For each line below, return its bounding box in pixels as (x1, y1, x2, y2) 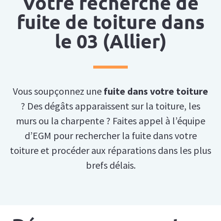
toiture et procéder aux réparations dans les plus (10, 144, 211, 157)
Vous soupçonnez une (13, 85, 104, 98)
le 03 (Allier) (54, 28, 167, 53)
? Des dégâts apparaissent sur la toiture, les (21, 100, 200, 112)
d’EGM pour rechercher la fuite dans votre (24, 129, 197, 142)
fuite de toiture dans (16, 9, 205, 34)
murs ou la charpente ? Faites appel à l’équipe (16, 114, 205, 127)
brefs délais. (85, 159, 136, 172)
